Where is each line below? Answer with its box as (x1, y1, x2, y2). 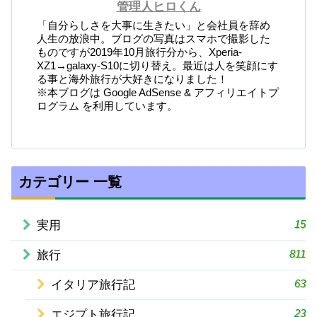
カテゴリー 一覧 (18, 173, 122, 190)
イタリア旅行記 (51, 277, 135, 292)
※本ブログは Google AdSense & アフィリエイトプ (37, 86, 279, 99)
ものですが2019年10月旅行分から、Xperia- (37, 46, 243, 59)
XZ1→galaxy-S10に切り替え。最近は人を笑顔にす (37, 59, 279, 72)
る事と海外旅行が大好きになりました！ (37, 73, 229, 86)
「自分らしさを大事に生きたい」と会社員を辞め (37, 19, 271, 32)
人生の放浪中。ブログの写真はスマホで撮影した (37, 33, 271, 45)
